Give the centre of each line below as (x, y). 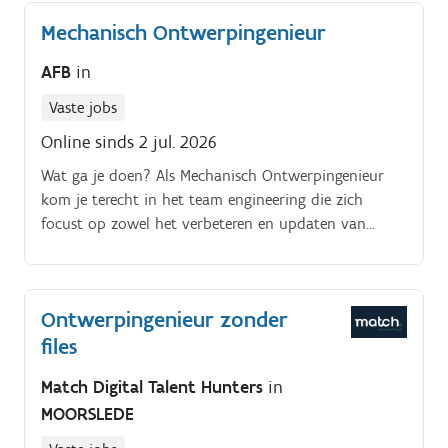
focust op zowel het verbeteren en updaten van (203, 224)
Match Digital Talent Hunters (154, 386)
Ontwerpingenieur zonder (164, 320)
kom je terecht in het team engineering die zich (202, 200)
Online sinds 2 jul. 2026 (129, 142)
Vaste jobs (83, 108)
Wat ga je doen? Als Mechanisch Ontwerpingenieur (212, 176)
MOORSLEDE (87, 413)
